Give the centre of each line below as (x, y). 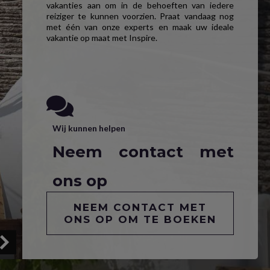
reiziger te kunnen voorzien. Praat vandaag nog (140, 16)
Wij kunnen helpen (89, 128)
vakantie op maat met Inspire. (102, 37)
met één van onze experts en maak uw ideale (140, 27)
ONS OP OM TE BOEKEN (140, 219)
